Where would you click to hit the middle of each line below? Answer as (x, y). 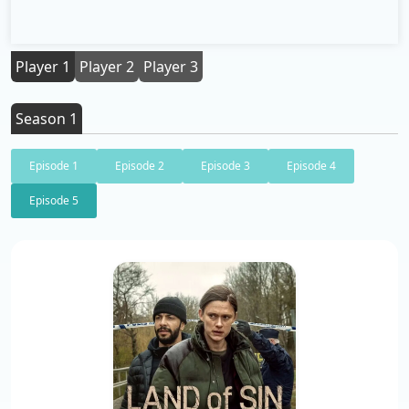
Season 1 (47, 119)
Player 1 (43, 67)
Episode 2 (140, 166)
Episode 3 (225, 166)
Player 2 (107, 67)
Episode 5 (54, 201)
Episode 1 (54, 166)
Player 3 (171, 67)
